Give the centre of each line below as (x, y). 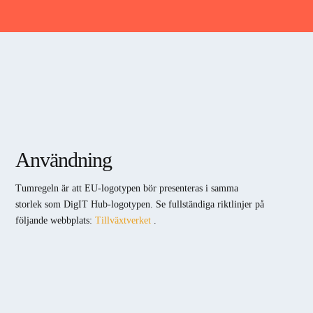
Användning (63, 160)
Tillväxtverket (123, 221)
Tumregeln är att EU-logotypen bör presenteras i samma (126, 189)
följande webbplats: (55, 221)
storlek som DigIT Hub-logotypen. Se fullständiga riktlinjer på (139, 205)
